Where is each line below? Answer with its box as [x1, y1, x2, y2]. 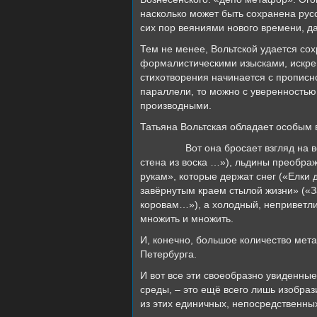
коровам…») [140, 199, 198, 211]
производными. [140, 100, 212, 112]
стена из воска [140, 156, 207, 168]
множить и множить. [140, 213, 234, 225]
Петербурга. [140, 248, 197, 260]
